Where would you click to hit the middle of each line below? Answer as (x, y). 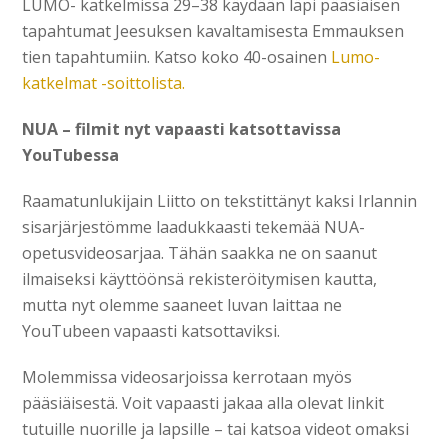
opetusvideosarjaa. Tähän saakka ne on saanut (200, 252)
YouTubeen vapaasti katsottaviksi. (151, 330)
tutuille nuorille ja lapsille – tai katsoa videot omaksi (216, 428)
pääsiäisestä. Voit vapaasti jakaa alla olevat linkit (203, 402)
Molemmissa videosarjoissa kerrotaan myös (187, 376)
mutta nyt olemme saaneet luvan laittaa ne (182, 304)
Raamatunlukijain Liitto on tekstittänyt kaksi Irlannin (220, 200)
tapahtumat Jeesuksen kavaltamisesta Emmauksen (213, 30)
